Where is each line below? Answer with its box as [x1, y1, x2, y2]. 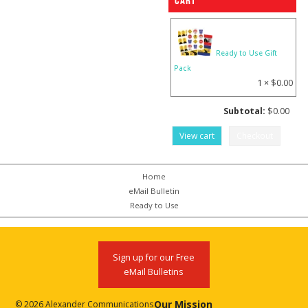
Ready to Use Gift [216, 48, 278, 58]
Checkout [236, 130, 274, 142]
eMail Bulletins [124, 266, 184, 278]
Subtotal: [223, 105, 265, 118]
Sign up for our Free [113, 252, 195, 264]
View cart [179, 130, 215, 142]
